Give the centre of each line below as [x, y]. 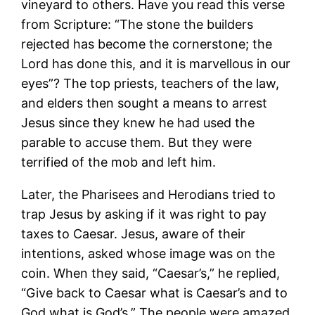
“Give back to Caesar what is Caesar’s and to [155, 292]
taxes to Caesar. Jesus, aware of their [134, 233]
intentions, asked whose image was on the [148, 253]
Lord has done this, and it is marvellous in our [156, 63]
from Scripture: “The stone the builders [137, 24]
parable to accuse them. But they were [137, 142]
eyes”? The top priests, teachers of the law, [150, 83]
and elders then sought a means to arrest [144, 103]
